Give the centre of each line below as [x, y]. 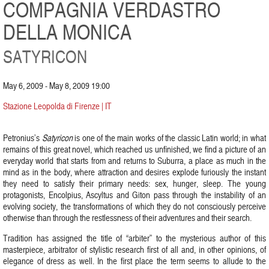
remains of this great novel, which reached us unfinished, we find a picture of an [134, 149]
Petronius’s [23, 138]
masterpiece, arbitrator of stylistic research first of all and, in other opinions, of [134, 249]
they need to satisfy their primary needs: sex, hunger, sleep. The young [134, 183]
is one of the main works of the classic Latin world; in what [169, 138]
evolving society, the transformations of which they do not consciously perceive [134, 206]
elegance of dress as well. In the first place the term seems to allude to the [134, 261]
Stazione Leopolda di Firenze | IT [57, 106]
